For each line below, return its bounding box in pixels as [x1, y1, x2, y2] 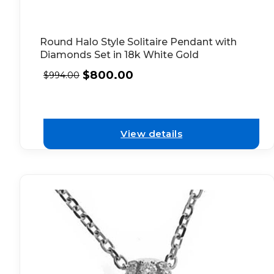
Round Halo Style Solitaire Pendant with [40, 36, 237, 48]
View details [120, 127, 183, 139]
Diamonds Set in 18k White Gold [40, 49, 199, 61]
